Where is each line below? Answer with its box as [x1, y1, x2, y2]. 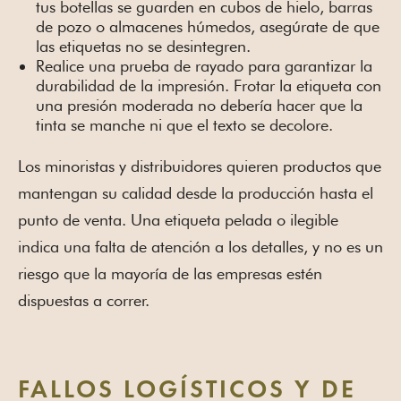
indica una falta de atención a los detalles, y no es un [18, 237, 383, 257]
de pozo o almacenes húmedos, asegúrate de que [36, 17, 380, 37]
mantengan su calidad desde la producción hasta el [18, 183, 373, 203]
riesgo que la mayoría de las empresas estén [18, 264, 322, 284]
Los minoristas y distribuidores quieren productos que [18, 157, 381, 176]
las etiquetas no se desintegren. [36, 37, 251, 56]
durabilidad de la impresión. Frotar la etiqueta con [36, 76, 381, 96]
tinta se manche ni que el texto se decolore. [36, 115, 333, 135]
